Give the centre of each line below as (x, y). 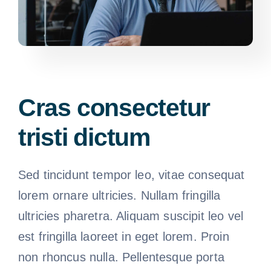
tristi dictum (84, 137)
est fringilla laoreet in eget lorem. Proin (123, 237)
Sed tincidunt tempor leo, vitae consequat (131, 175)
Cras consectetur (114, 108)
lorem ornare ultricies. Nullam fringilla (119, 195)
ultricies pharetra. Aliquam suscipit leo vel (131, 216)
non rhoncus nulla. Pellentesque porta (121, 257)
